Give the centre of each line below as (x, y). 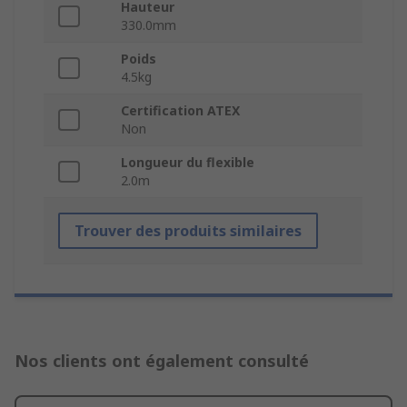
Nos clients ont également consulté (162, 361)
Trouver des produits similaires (188, 231)
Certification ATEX (180, 111)
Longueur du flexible (188, 163)
